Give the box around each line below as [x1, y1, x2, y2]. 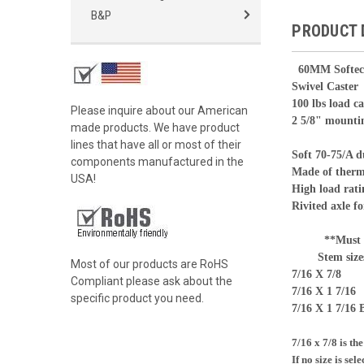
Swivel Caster [292, 80, 359, 93]
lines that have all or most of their [71, 138, 241, 151]
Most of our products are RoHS [71, 258, 228, 271]
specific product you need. [71, 292, 204, 305]
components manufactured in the [71, 155, 244, 168]
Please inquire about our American [71, 104, 248, 117]
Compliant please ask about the [71, 275, 232, 288]
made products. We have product [71, 121, 240, 134]
